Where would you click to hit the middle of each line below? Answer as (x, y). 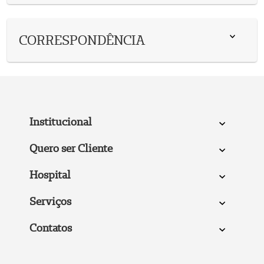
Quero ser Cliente (71, 148)
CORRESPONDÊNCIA (82, 40)
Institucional (60, 122)
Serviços (50, 201)
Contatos (50, 227)
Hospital (50, 174)
